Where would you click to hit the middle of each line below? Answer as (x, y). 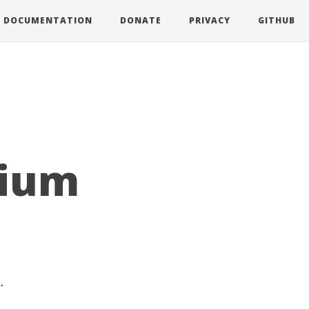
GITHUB (277, 20)
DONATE (141, 20)
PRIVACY (210, 20)
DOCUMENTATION (48, 20)
